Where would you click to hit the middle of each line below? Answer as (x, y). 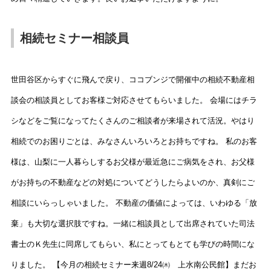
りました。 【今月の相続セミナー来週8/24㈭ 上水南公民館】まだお (133, 265)
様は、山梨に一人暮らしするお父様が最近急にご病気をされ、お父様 (132, 162)
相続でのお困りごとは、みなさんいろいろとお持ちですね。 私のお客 (134, 142)
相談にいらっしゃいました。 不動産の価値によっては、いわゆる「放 (134, 203)
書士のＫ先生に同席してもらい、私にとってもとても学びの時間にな (132, 244)
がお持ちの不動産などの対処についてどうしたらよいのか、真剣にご (132, 183)
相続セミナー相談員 (74, 38)
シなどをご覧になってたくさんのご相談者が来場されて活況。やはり (132, 121)
